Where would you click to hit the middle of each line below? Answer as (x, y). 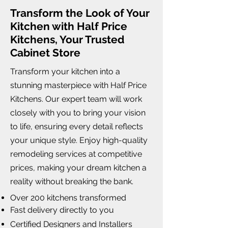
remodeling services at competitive (76, 154)
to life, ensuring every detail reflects (77, 126)
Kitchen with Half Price (69, 26)
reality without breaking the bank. (72, 181)
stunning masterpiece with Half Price (78, 85)
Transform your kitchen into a (65, 71)
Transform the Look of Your (80, 13)
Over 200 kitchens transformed (68, 197)
